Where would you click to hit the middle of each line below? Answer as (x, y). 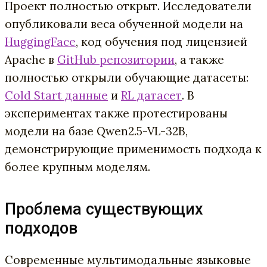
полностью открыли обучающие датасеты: (127, 77)
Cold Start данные (56, 95)
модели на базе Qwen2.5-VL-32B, (96, 131)
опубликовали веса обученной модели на (124, 24)
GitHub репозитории (116, 59)
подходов (41, 228)
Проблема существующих (104, 209)
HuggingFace (40, 41)
